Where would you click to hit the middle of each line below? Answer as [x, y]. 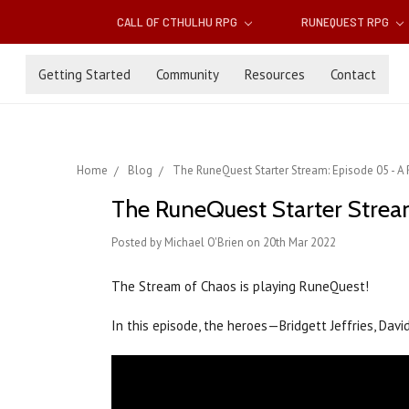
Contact [353, 74]
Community [188, 74]
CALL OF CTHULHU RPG [179, 22]
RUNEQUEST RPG [346, 22]
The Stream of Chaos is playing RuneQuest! [240, 287]
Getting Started [84, 74]
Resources [275, 74]
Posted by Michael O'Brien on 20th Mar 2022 [224, 243]
